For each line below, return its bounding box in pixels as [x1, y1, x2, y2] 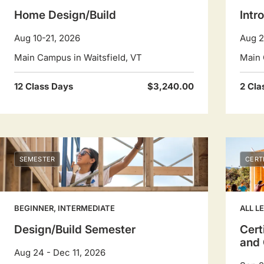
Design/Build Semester [14, 223, 136, 236]
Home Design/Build [14, 8, 116, 22]
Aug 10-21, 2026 [14, 32, 80, 44]
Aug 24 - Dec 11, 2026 [14, 247, 105, 258]
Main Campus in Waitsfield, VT [14, 52, 142, 63]
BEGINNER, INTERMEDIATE [14, 203, 115, 213]
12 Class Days [14, 81, 73, 92]
